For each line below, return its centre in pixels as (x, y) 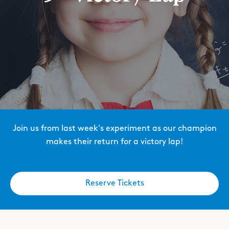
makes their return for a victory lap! (114, 142)
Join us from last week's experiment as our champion (114, 129)
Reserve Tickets (114, 183)
